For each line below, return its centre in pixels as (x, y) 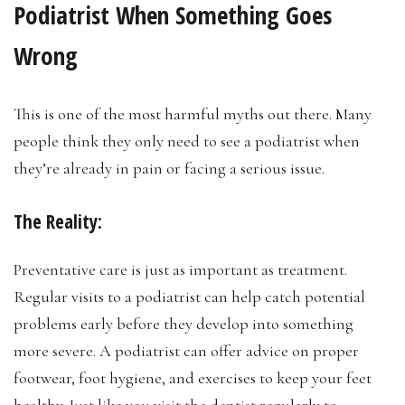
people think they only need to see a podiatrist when (187, 141)
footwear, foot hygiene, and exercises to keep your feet (193, 378)
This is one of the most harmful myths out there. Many (193, 113)
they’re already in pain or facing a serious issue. (169, 168)
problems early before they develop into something (184, 324)
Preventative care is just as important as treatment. (180, 270)
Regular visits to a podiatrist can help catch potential (189, 297)
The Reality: (58, 221)
